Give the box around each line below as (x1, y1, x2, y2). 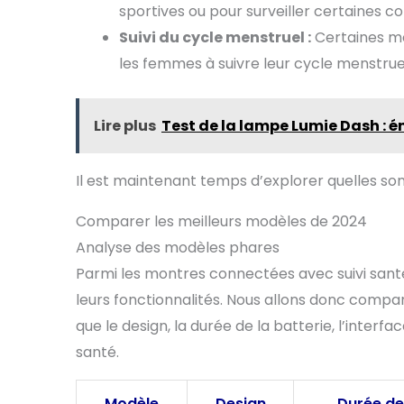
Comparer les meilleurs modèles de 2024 (76, 211, 367, 233)
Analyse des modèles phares (76, 237, 280, 259)
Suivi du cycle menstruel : (119, 27, 311, 49)
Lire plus (94, 115, 156, 137)
